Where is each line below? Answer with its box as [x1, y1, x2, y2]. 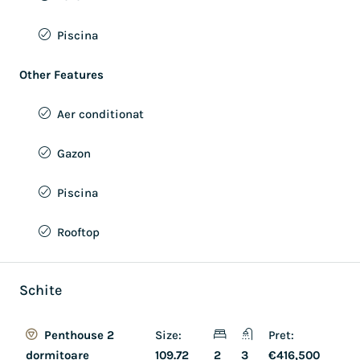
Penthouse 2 [41, 328, 114, 342]
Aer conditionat [57, 107, 144, 121]
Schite [19, 281, 62, 299]
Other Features [19, 67, 104, 82]
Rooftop [57, 225, 100, 239]
